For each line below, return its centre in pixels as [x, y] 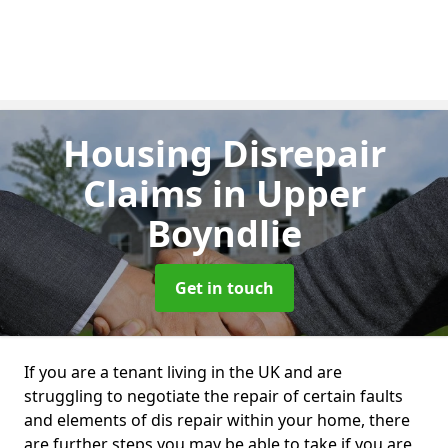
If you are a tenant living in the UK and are [183, 372]
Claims [147, 193]
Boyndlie [224, 233]
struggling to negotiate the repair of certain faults [213, 396]
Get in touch [224, 288]
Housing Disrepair [224, 153]
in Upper [288, 193]
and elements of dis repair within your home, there [217, 420]
